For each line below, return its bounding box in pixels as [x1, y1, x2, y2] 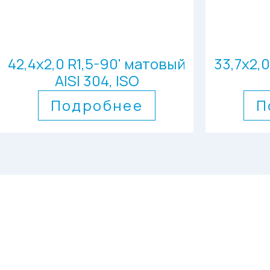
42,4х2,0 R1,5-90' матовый [8, 54, 186, 74]
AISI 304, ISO [54, 71, 139, 90]
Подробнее [50, 95, 143, 115]
